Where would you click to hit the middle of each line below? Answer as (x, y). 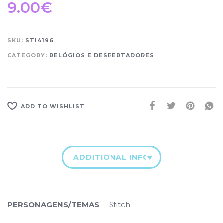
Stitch (120, 204)
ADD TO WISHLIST (53, 106)
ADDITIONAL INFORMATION (131, 157)
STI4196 (40, 40)
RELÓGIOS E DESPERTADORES (102, 55)
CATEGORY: (28, 55)
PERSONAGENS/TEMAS (53, 204)
